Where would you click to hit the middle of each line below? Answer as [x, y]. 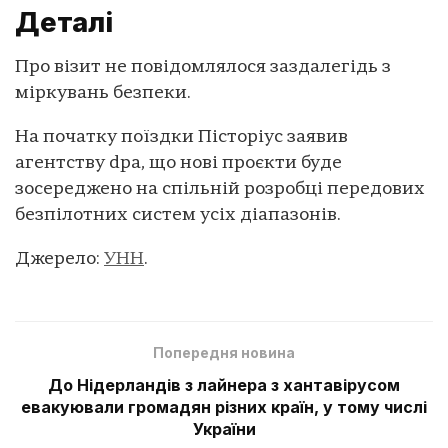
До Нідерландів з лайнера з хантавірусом [224, 384]
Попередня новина [224, 352]
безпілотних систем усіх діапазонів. [178, 216]
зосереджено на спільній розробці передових [220, 190]
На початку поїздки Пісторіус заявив [181, 138]
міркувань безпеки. [103, 94]
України [224, 428]
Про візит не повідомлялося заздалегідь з [203, 68]
